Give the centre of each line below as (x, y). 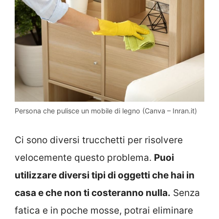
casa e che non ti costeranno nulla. (93, 193)
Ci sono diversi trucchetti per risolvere (99, 140)
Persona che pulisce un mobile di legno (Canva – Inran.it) (106, 111)
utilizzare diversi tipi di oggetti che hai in (105, 175)
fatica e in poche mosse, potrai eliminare (104, 210)
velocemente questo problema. (84, 157)
